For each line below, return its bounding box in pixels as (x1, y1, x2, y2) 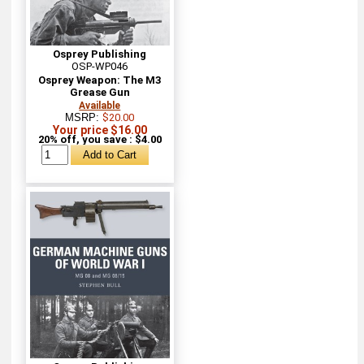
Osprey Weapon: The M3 (38, 73, 162, 86)
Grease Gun (69, 85, 130, 98)
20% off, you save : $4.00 (37, 132, 162, 145)
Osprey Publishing (53, 47, 147, 60)
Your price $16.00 (52, 123, 147, 136)
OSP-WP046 (71, 59, 128, 72)
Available (79, 99, 121, 111)
